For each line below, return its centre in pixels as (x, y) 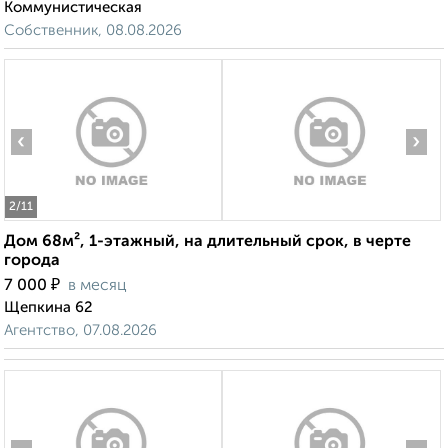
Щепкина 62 (48, 308)
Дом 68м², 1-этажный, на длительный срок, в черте (207, 242)
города (32, 261)
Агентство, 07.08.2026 (80, 331)
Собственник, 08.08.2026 (93, 31)
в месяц (97, 286)
